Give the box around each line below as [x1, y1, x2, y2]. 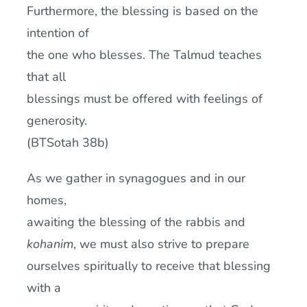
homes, [26, 192, 66, 208]
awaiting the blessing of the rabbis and [26, 214, 245, 230]
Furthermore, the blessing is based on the [26, 3, 258, 19]
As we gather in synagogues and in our [26, 170, 245, 186]
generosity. [26, 112, 87, 129]
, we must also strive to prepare [73, 236, 249, 252]
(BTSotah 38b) [26, 134, 109, 151]
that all [26, 69, 66, 85]
